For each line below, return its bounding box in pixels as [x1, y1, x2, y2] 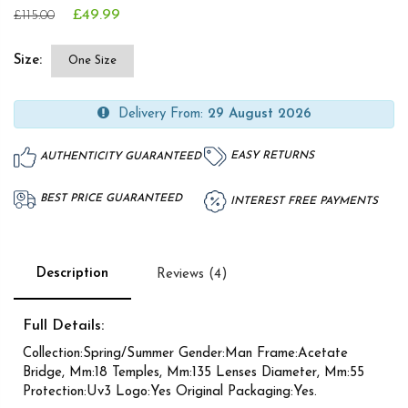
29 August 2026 [207, 107, 311, 121]
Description [36, 266, 108, 280]
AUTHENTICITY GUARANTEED [36, 150, 201, 162]
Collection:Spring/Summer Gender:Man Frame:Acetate [23, 346, 348, 361]
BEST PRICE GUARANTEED [36, 193, 182, 205]
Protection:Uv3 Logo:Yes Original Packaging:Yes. [23, 384, 317, 399]
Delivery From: [108, 107, 208, 121]
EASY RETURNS [227, 150, 314, 162]
